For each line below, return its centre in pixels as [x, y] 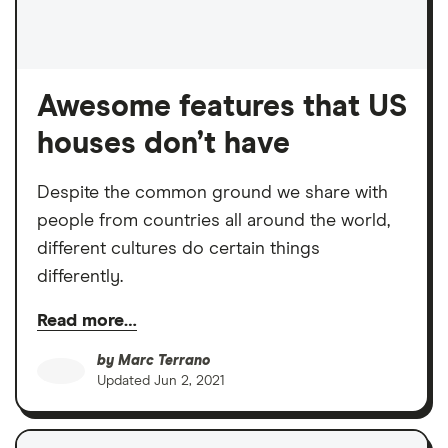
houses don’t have [163, 143]
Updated [125, 380]
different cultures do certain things [178, 248]
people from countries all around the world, [213, 220]
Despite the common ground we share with [212, 192]
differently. [80, 276]
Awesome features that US [222, 106]
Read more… [87, 320]
